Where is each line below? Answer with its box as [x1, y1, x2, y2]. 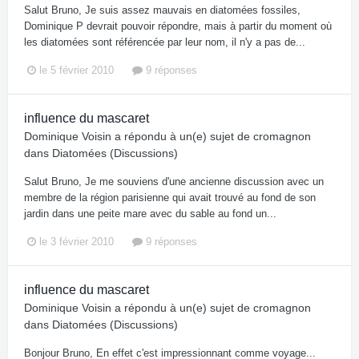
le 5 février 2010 [39, 63, 114, 76]
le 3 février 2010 [39, 236, 114, 248]
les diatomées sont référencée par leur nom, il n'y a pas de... [24, 35, 305, 48]
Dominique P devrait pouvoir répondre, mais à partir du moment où [24, 19, 332, 32]
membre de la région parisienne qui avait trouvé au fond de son [24, 191, 316, 204]
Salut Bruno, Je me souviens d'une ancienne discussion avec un [24, 175, 324, 188]
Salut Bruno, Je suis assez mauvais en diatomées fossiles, [24, 3, 301, 16]
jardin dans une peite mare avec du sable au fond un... [24, 207, 276, 220]
